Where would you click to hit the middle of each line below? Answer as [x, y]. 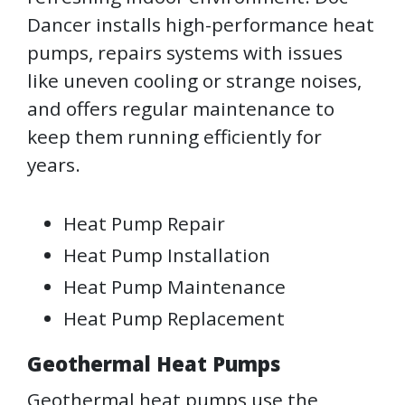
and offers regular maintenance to [181, 109]
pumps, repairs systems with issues [185, 53]
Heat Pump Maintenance [174, 287]
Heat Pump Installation [167, 255]
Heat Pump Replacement [174, 319]
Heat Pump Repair [144, 224]
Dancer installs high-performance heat [201, 25]
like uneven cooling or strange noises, [194, 81]
